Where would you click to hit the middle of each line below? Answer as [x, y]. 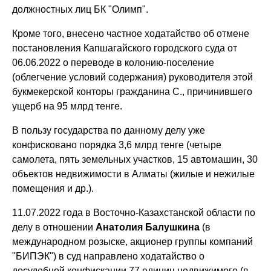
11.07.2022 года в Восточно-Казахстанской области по [134, 212]
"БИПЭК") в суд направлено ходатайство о [109, 256]
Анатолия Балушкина [147, 227]
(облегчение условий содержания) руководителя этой [133, 77]
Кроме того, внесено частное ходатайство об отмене [131, 33]
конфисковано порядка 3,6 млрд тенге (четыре [117, 145]
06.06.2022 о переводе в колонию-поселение [113, 62]
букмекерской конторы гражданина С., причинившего [132, 91]
